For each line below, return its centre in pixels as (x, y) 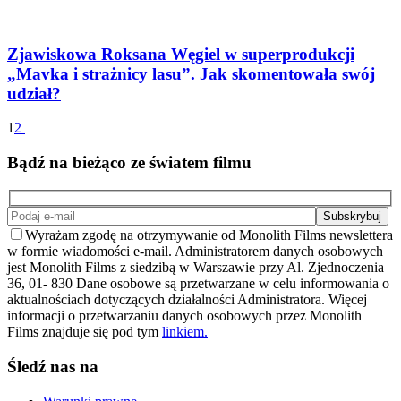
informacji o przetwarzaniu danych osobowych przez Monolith (184, 316)
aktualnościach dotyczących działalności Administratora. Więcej (187, 300)
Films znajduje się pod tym (85, 332)
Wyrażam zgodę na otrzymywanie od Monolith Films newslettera (209, 235)
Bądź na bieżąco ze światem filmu (129, 163)
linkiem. (185, 332)
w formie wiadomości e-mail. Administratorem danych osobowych (195, 252)
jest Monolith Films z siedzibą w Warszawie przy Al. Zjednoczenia (196, 268)
